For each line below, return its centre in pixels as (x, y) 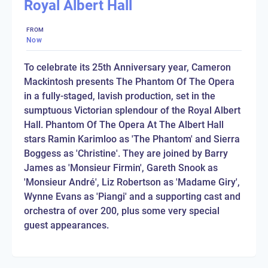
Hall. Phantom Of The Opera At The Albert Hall (124, 124)
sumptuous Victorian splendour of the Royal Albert (132, 110)
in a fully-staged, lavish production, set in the (120, 96)
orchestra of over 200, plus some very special (122, 211)
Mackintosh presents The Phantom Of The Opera (129, 81)
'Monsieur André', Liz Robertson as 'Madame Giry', (132, 182)
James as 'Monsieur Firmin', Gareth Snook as (121, 167)
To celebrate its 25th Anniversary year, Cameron (127, 67)
